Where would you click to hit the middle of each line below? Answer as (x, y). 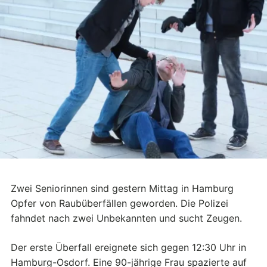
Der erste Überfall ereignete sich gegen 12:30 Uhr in (128, 248)
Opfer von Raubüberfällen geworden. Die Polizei (119, 204)
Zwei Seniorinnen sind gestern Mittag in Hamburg (122, 189)
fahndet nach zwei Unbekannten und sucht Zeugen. (126, 218)
